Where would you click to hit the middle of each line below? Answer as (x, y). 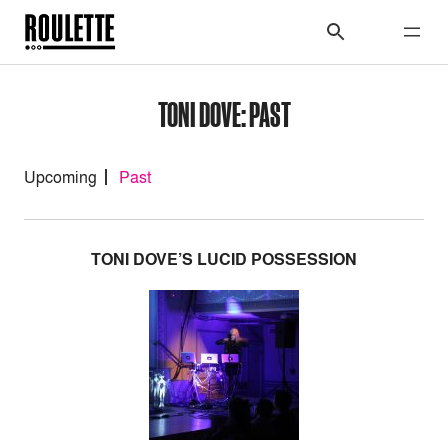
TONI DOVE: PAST (224, 113)
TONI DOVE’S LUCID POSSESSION (224, 259)
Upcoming (60, 177)
